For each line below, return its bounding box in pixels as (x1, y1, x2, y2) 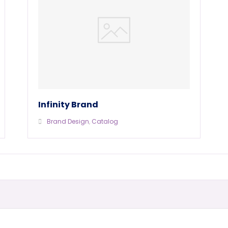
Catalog (92, 117, 119, 126)
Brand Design (47, 117, 90, 126)
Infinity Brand (38, 98, 99, 110)
